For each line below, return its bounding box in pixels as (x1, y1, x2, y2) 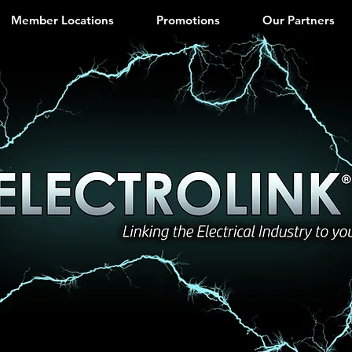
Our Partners (262, 13, 335, 27)
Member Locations (11, 13, 114, 27)
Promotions (156, 13, 220, 27)
